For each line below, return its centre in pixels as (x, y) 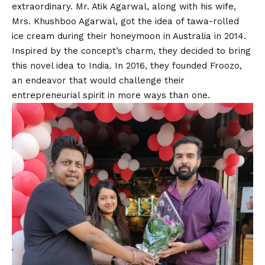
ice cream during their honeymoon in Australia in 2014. (129, 36)
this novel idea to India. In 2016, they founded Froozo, (127, 66)
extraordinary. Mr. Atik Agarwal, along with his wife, (124, 7)
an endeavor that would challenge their (98, 81)
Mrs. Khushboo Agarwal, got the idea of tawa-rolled (125, 22)
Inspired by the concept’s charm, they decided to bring (131, 51)
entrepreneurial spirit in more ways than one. (111, 96)
